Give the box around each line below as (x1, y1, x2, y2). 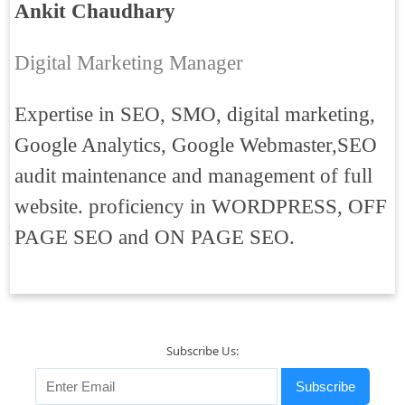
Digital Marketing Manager (14, 52, 243, 74)
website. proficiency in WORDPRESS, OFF (14, 195, 387, 218)
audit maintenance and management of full (14, 165, 372, 187)
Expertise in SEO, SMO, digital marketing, (14, 103, 375, 126)
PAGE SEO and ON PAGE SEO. (14, 226, 295, 249)
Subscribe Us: (166, 343, 239, 359)
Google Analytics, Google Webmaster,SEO (14, 134, 377, 156)
